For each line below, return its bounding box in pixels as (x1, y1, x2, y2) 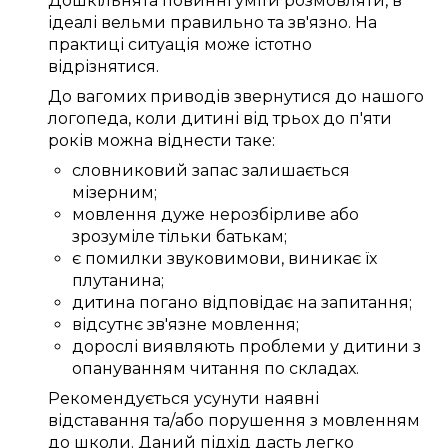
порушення (208, 411, 306, 431)
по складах (260, 359, 356, 379)
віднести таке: (153, 131, 275, 151)
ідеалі (48, 13, 101, 33)
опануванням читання (72, 359, 260, 379)
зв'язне (147, 315, 207, 335)
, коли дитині (128, 109, 243, 129)
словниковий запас (72, 161, 238, 181)
